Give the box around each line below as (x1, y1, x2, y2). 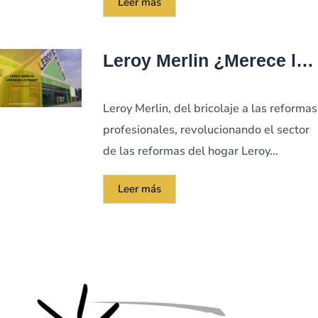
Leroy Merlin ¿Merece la (103, 50, 306, 71)
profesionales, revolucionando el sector (103, 121, 309, 138)
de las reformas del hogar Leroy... (103, 143, 278, 160)
